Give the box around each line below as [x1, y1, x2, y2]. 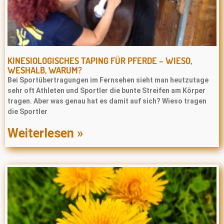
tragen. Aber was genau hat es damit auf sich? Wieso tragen [7, 97, 206, 105]
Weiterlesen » [7, 126, 83, 140]
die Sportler [7, 107, 47, 115]
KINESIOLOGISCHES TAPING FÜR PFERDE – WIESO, [7, 55, 192, 66]
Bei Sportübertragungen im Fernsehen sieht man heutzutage [7, 76, 208, 84]
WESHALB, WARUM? [7, 64, 82, 75]
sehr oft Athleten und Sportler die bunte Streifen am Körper [7, 86, 205, 94]
